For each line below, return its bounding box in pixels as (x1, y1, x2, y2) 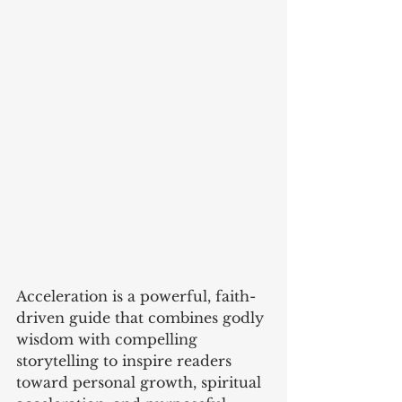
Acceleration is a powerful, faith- (16, 286, 256, 305)
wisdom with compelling (16, 329, 202, 348)
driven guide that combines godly (16, 308, 268, 327)
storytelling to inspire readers (16, 351, 236, 370)
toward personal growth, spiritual (16, 372, 266, 391)
